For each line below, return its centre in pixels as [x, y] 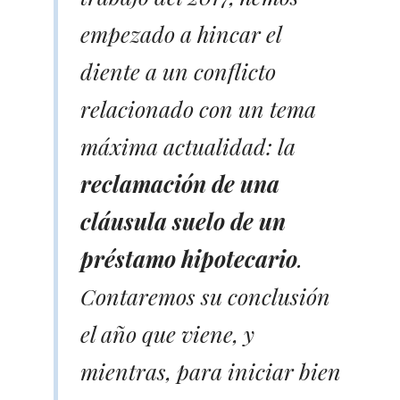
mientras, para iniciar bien [211, 371]
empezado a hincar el [181, 33]
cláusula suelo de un [183, 221]
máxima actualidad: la [188, 146]
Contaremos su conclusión [205, 296]
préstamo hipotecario [189, 258]
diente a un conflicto [178, 71]
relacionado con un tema [198, 108]
